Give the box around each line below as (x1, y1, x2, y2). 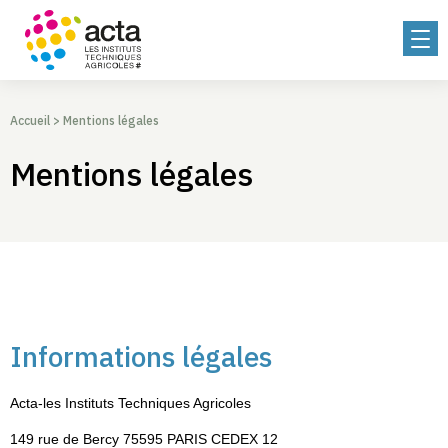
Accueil (10, 113, 50, 128)
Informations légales (10, 338, 272, 375)
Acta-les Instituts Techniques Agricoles (10, 395, 251, 411)
